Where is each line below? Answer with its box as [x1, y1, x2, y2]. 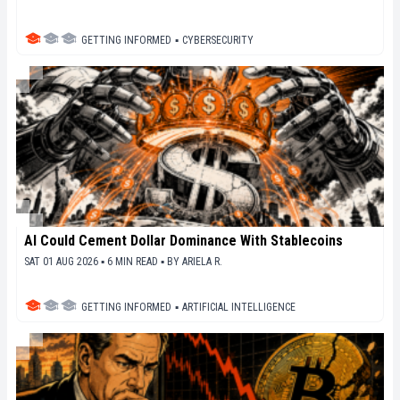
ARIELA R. [182, 254, 222, 268]
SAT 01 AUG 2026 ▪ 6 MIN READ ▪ [24, 254, 167, 268]
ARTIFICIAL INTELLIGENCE [182, 300, 296, 313]
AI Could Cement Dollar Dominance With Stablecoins [24, 231, 343, 249]
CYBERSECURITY [182, 33, 254, 46]
